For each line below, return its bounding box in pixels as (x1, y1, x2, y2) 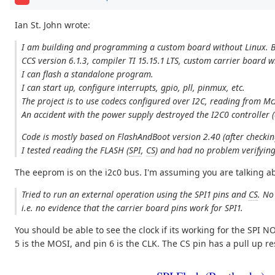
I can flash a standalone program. (21, 68, 154, 80)
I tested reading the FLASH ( (21, 144, 130, 157)
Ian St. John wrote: (15, 19, 90, 31)
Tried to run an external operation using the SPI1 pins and (21, 188, 249, 201)
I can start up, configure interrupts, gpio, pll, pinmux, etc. (21, 82, 246, 94)
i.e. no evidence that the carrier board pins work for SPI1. (21, 202, 244, 214)
